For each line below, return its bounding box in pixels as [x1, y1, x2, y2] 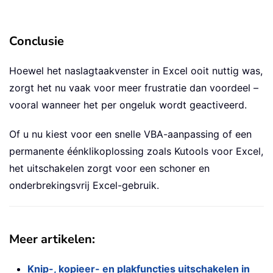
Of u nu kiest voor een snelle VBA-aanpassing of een [9, 128, 252, 141]
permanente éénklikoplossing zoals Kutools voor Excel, [9, 145, 263, 158]
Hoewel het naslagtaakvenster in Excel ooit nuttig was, [9, 65, 263, 77]
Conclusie [9, 33, 64, 50]
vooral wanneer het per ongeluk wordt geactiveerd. [9, 99, 247, 112]
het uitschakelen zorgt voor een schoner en [9, 162, 210, 175]
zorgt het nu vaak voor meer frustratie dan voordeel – [9, 82, 258, 94]
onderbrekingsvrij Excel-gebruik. [9, 179, 159, 192]
